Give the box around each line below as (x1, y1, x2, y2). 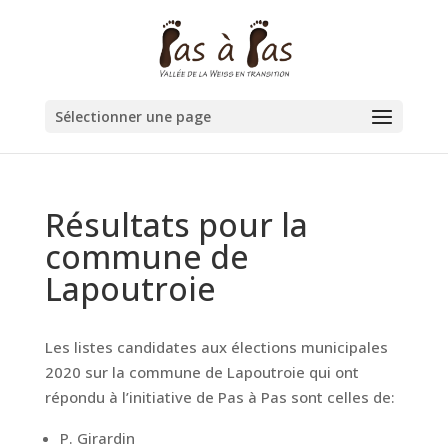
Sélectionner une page (54, 107, 211, 126)
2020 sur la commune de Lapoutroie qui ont (44, 362, 359, 382)
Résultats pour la (44, 203, 308, 246)
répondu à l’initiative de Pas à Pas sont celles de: (44, 387, 395, 407)
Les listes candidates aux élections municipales (44, 337, 388, 357)
